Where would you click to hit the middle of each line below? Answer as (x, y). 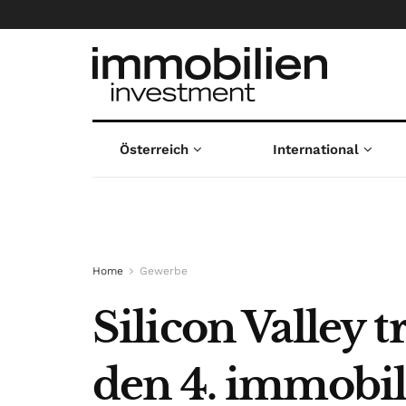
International (316, 150)
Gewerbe (164, 271)
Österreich (154, 150)
